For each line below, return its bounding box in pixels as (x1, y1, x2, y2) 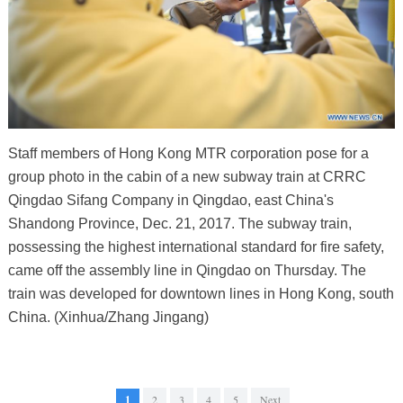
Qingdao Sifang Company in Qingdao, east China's (7, 193, 334, 209)
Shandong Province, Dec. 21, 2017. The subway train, (7, 216, 352, 232)
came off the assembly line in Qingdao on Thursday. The (7, 263, 366, 279)
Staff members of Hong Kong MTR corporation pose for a (7, 146, 369, 162)
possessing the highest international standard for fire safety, (7, 239, 384, 255)
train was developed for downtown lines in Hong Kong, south (7, 286, 394, 302)
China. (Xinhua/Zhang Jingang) (7, 309, 209, 326)
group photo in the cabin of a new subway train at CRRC (7, 169, 366, 185)
